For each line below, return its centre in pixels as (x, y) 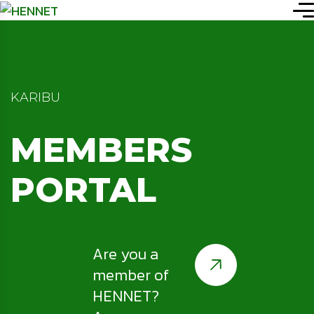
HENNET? (126, 296)
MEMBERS (101, 150)
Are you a (125, 254)
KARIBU (35, 98)
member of (131, 275)
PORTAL (83, 190)
